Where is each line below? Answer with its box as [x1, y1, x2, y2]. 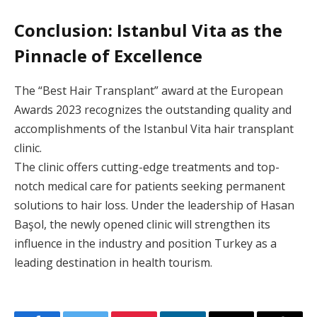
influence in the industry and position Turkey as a [14, 235, 277, 251]
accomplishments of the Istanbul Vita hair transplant [14, 120, 294, 137]
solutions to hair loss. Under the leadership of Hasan [14, 197, 294, 213]
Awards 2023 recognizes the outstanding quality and [14, 101, 292, 117]
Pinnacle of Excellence [14, 43, 202, 67]
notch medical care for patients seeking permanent [14, 178, 285, 194]
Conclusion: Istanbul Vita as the [14, 18, 282, 42]
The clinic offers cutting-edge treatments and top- [14, 158, 279, 175]
